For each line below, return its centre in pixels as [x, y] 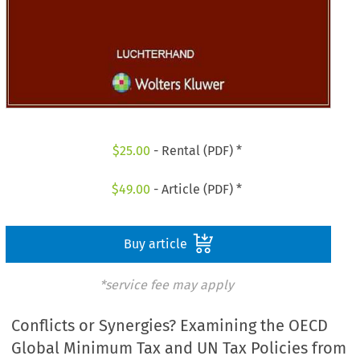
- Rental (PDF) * [196, 151]
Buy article [157, 243]
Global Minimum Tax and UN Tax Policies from [179, 348]
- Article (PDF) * [196, 189]
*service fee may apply [166, 284]
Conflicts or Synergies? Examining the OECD [170, 326]
